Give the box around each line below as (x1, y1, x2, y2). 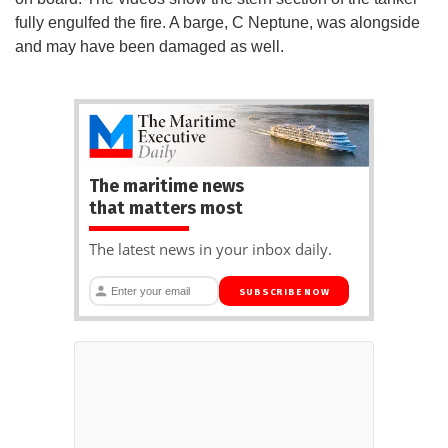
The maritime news (89, 174, 244, 197)
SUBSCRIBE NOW (238, 285, 330, 298)
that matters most (89, 196, 243, 219)
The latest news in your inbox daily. (89, 238, 332, 259)
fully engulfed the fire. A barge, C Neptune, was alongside (15, 14, 420, 32)
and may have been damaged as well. (15, 38, 284, 56)
